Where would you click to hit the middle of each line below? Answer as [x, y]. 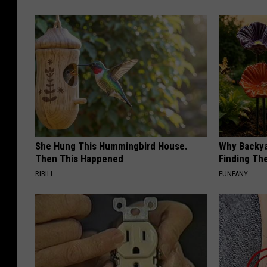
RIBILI [44, 174]
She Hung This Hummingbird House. [111, 146]
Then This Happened [79, 159]
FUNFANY [234, 174]
